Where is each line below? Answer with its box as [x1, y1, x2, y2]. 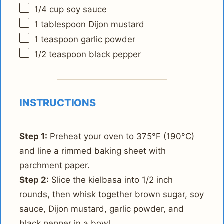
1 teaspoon [34, 34, 79, 44]
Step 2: [19, 174, 49, 185]
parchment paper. [19, 160, 90, 170]
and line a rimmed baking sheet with [19, 145, 166, 156]
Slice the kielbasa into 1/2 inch [49, 174, 173, 185]
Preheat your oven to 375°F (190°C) [47, 131, 195, 141]
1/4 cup [34, 4, 64, 15]
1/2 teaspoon [34, 49, 87, 59]
